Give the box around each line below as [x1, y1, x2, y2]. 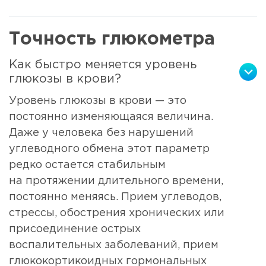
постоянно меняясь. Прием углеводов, [9, 192, 221, 202]
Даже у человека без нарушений [9, 128, 194, 138]
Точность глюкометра [9, 31, 215, 48]
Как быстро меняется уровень [9, 59, 197, 70]
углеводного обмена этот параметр [9, 144, 210, 154]
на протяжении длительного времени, [9, 176, 223, 186]
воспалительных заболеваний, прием [9, 240, 218, 250]
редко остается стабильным [9, 160, 166, 170]
